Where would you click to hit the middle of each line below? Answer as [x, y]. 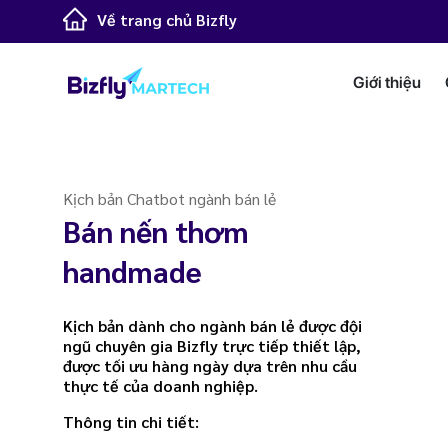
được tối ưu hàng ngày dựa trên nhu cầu [210, 365]
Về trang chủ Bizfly [167, 19]
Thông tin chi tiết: [131, 421]
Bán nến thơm [156, 230]
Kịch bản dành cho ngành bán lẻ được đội [212, 325]
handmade [132, 270]
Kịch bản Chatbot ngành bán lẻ [169, 198]
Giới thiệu [387, 82]
